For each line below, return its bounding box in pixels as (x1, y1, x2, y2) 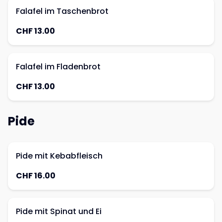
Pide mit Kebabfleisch (16, 150, 103, 162)
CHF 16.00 (16, 170, 55, 181)
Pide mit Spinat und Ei (16, 206, 102, 217)
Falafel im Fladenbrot (16, 61, 101, 72)
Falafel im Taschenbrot (16, 5, 109, 17)
